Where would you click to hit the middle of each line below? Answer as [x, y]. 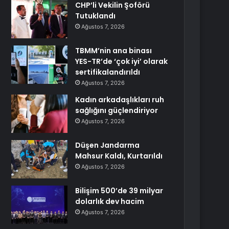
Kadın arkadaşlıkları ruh [120, 100]
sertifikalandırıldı [108, 72]
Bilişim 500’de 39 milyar [119, 191]
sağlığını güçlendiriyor [117, 110]
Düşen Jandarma [108, 145]
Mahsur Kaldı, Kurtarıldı [119, 156]
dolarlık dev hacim [110, 201]
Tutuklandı [96, 16]
